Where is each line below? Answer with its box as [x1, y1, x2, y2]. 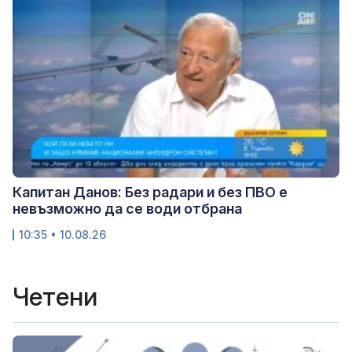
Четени [13, 281, 97, 313]
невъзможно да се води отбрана [13, 200, 242, 218]
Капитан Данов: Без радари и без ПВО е [13, 184, 288, 201]
